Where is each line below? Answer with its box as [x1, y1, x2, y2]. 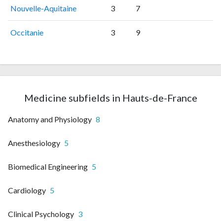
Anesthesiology [8, 138, 60, 148]
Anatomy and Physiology [8, 114, 92, 124]
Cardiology [8, 185, 46, 195]
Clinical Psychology [8, 209, 74, 219]
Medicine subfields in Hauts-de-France [24, 92, 197, 104]
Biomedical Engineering [8, 162, 88, 172]
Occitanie [10, 28, 43, 37]
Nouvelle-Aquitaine [10, 3, 76, 13]
